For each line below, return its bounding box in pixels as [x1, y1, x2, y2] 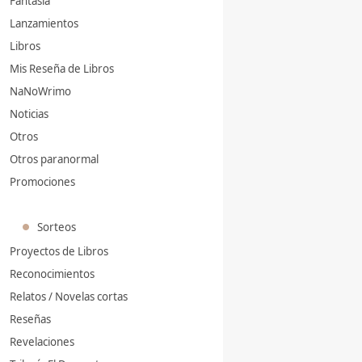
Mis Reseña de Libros [10, 61, 114, 76]
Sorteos [36, 220, 76, 235]
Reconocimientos [10, 267, 95, 282]
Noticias [10, 106, 48, 121]
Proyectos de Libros [10, 244, 108, 259]
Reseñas [10, 312, 51, 327]
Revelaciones [10, 335, 74, 350]
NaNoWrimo [10, 83, 71, 99]
